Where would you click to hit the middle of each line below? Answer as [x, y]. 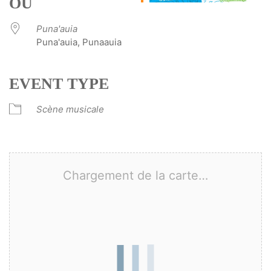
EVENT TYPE [59, 83]
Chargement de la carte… [135, 175]
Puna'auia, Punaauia [79, 42]
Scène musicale [70, 109]
